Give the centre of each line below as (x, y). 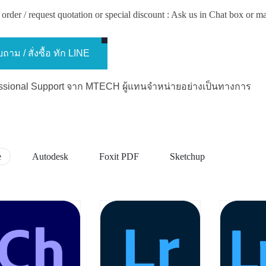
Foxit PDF (119, 156)
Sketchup (187, 156)
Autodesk (50, 156)
